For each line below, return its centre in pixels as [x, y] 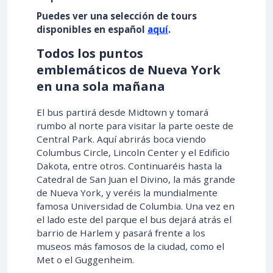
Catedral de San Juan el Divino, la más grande [136, 179]
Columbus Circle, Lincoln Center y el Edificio [133, 152]
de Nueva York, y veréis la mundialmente [127, 192]
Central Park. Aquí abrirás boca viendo [121, 139]
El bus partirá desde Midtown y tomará [122, 112]
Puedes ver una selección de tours [117, 16]
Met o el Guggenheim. [85, 259]
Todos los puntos [90, 53]
